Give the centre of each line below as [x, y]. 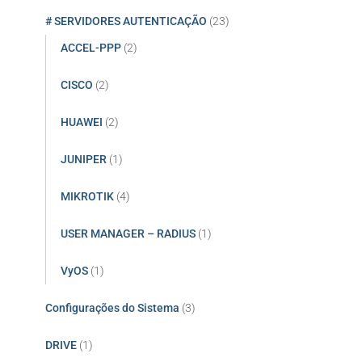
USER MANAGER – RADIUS [128, 233]
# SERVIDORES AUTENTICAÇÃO [126, 21]
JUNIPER [84, 159]
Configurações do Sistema [112, 307]
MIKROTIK [87, 196]
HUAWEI [82, 122]
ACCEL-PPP [91, 47]
